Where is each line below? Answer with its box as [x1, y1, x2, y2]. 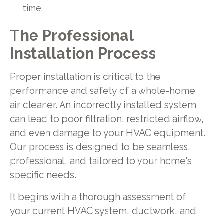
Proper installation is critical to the [9, 71, 161, 82]
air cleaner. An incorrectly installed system [9, 99, 196, 110]
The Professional [9, 26, 133, 45]
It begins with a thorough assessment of [9, 191, 186, 202]
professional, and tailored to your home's [9, 155, 192, 167]
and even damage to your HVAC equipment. [9, 127, 205, 139]
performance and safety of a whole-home [9, 85, 195, 96]
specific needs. [9, 169, 76, 181]
